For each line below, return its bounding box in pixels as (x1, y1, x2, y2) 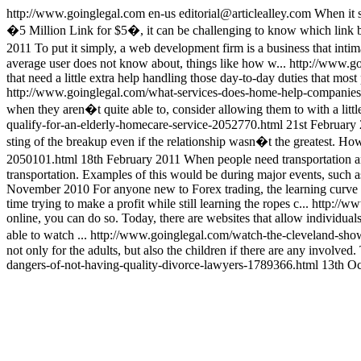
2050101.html (6, 152, 81, 166)
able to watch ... (6, 228, 87, 242)
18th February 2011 (81, 152, 180, 166)
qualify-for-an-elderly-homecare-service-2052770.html (6, 118, 286, 131)
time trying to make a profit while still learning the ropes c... (6, 197, 309, 210)
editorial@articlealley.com (179, 6, 311, 20)
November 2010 (6, 182, 89, 196)
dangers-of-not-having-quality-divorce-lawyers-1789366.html (6, 258, 322, 272)
